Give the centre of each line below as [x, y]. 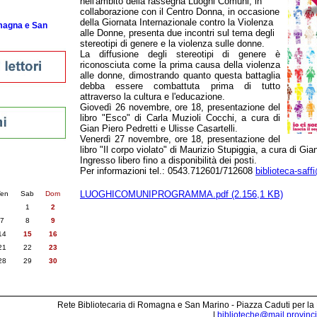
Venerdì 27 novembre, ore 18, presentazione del [180, 139]
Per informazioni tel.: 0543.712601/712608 [168, 171]
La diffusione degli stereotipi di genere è [180, 54]
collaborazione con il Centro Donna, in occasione [180, 12]
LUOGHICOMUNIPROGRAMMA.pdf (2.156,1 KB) [181, 194]
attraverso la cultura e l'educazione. [152, 97]
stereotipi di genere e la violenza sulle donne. [172, 44]
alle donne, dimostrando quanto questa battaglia [180, 75]
